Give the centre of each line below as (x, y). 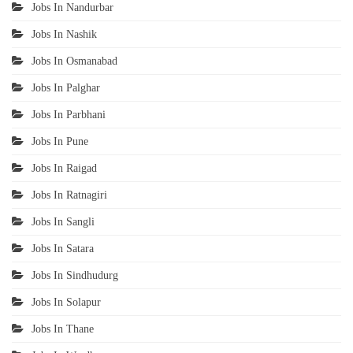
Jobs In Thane (63, 329)
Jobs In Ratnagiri (69, 195)
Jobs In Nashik (64, 35)
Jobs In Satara (63, 249)
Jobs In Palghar (66, 88)
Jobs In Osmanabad (74, 61)
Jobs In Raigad (64, 169)
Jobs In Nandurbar (72, 8)
